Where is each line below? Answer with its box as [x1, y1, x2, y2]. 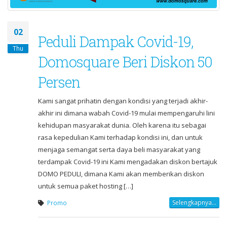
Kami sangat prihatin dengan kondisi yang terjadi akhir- [38, 96, 208, 105]
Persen [38, 72, 80, 92]
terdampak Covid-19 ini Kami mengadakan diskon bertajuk [38, 157, 217, 166]
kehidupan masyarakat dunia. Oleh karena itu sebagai [38, 120, 206, 130]
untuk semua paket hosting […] [38, 181, 133, 191]
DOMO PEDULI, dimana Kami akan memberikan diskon [38, 169, 204, 178]
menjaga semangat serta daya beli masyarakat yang [38, 144, 200, 154]
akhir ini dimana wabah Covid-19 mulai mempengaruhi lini [38, 108, 215, 118]
